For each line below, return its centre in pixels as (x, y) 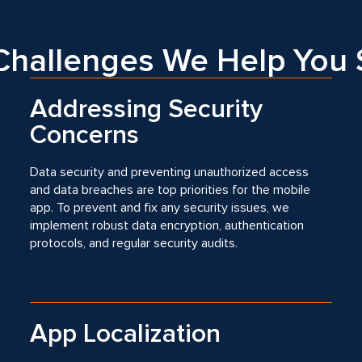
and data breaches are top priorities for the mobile (170, 190)
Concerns (85, 135)
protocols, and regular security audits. (134, 243)
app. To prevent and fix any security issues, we (160, 208)
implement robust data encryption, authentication (167, 225)
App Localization (126, 334)
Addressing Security (147, 109)
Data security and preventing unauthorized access (170, 172)
